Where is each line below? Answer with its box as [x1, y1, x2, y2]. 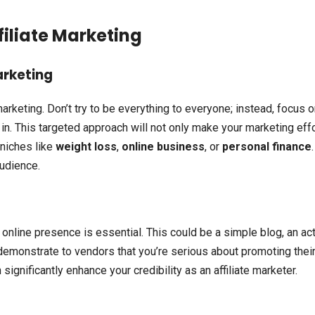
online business [122, 139, 205, 153]
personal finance [222, 139, 311, 153]
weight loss [56, 139, 117, 153]
